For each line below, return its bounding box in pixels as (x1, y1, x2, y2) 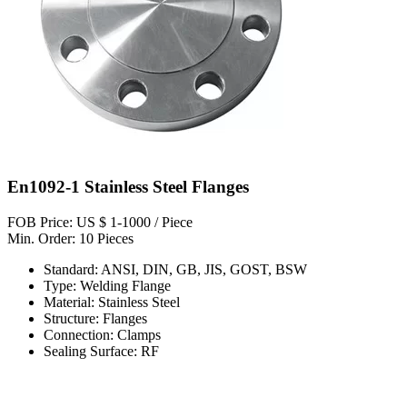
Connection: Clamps (44, 326, 161, 342)
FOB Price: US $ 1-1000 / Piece (7, 213, 193, 230)
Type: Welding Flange (44, 277, 171, 293)
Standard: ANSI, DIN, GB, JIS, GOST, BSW (44, 261, 307, 277)
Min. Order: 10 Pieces (7, 230, 134, 246)
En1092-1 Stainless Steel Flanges (7, 176, 249, 196)
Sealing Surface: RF (44, 342, 159, 359)
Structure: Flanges (44, 310, 147, 326)
